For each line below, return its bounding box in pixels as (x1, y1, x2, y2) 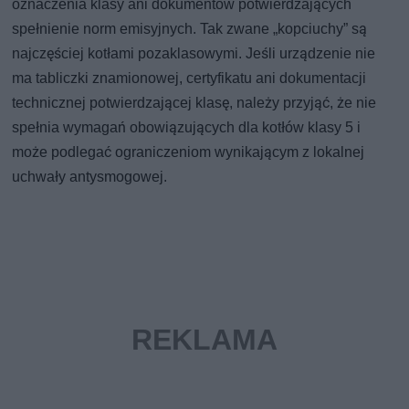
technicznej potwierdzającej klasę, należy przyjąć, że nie (12, 94, 377, 112)
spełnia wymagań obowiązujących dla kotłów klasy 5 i (12, 119, 362, 137)
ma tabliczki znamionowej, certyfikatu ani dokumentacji (12, 69, 367, 88)
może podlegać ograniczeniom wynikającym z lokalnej (12, 143, 365, 162)
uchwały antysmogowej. (12, 168, 168, 186)
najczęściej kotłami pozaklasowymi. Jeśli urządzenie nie (12, 45, 376, 63)
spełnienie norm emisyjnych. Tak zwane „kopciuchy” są (12, 20, 368, 38)
